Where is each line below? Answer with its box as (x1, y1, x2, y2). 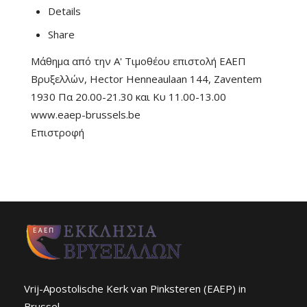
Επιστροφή (31, 125, 84, 139)
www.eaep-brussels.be (31, 108, 140, 121)
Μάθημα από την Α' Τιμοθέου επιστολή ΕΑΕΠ (31, 54, 246, 68)
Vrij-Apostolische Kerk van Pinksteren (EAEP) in (24, 282, 246, 295)
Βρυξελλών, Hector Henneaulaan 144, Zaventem (31, 72, 262, 86)
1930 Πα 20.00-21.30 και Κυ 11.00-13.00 (31, 90, 226, 103)
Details (48, 4, 81, 18)
